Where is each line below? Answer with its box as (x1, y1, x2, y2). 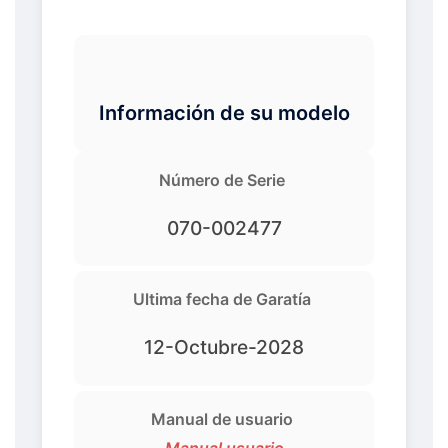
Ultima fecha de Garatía (132, 289, 311, 310)
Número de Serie (158, 169, 285, 190)
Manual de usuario (150, 408, 293, 429)
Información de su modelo (98, 100, 350, 125)
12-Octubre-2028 (144, 335, 304, 360)
